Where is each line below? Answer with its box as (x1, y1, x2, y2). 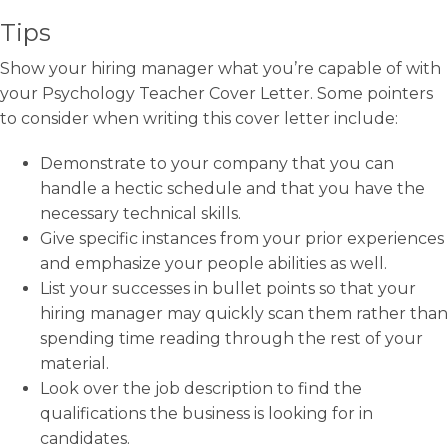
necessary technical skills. (40, 204, 241, 223)
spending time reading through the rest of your (40, 329, 423, 348)
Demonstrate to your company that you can (40, 154, 394, 173)
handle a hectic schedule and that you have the (40, 179, 425, 198)
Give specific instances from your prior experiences (40, 229, 444, 248)
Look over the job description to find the (40, 379, 362, 398)
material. (40, 354, 109, 373)
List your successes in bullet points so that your (40, 279, 416, 298)
